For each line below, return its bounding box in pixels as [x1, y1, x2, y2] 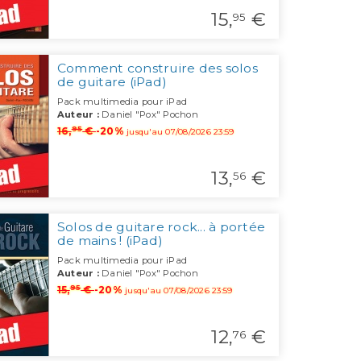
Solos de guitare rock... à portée [56, 219, 266, 235]
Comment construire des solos [56, 60, 258, 77]
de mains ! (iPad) [56, 233, 164, 249]
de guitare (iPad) [56, 74, 168, 90]
